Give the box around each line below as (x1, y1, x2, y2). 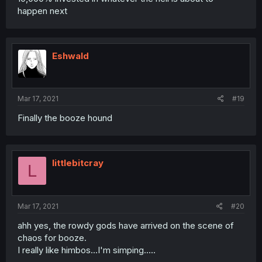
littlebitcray (52, 157, 104, 169)
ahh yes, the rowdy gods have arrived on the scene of (18, 219, 234, 231)
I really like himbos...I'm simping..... (18, 244, 156, 256)
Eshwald (52, 50, 89, 61)
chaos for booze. (18, 232, 87, 243)
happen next (18, 5, 67, 16)
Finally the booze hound (18, 112, 112, 124)
